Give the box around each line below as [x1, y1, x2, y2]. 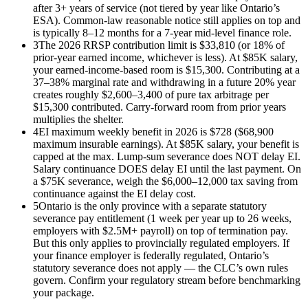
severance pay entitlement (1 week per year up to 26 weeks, [33, 212, 291, 225]
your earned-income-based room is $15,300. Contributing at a [33, 64, 300, 76]
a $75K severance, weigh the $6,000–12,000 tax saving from [33, 175, 298, 188]
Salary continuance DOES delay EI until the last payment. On [33, 163, 301, 175]
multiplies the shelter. [33, 113, 124, 126]
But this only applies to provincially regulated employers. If [33, 237, 289, 250]
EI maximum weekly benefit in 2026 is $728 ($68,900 [38, 126, 274, 138]
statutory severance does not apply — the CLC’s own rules [33, 262, 288, 274]
